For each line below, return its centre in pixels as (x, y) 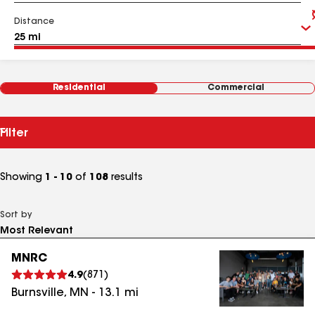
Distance (34, 22)
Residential (79, 88)
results (126, 178)
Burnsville (38, 293)
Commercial (236, 88)
